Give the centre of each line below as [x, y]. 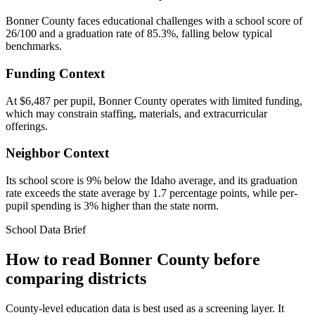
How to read [52, 259]
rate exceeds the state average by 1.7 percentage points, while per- [152, 193]
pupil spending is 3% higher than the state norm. [112, 206]
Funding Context [55, 73]
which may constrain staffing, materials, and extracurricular [136, 113]
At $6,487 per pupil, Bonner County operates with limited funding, [154, 101]
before [235, 259]
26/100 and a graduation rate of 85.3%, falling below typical [139, 34]
